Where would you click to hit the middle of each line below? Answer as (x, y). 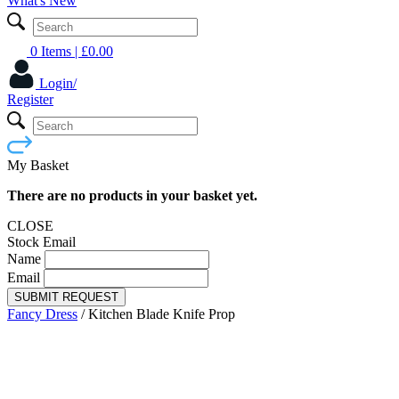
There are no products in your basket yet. (132, 195)
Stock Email (41, 241)
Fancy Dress (42, 313)
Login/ (58, 83)
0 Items (51, 51)
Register (30, 99)
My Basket (38, 165)
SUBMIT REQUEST (66, 297)
